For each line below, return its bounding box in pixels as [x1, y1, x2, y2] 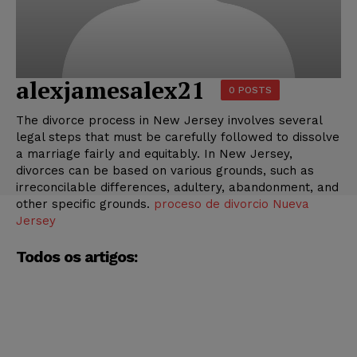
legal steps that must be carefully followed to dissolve [16, 129, 339, 144]
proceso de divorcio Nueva [154, 196, 309, 211]
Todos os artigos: [16, 246, 137, 266]
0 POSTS [229, 84, 272, 96]
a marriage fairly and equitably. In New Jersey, [16, 146, 292, 161]
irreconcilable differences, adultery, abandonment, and [16, 179, 339, 194]
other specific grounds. [16, 196, 154, 211]
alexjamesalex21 [16, 73, 205, 106]
